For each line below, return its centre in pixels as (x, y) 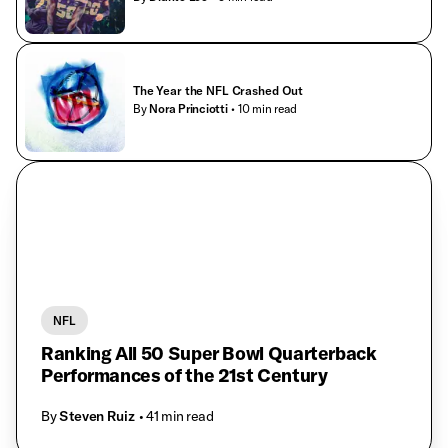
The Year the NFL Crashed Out (218, 90)
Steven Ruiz (97, 415)
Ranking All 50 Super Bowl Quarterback (209, 354)
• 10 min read (264, 108)
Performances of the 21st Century (184, 376)
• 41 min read (176, 415)
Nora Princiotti (188, 108)
